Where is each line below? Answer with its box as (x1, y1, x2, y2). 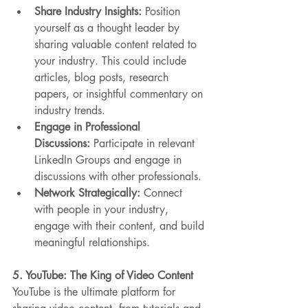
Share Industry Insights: (34, 4, 142, 19)
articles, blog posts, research (34, 70, 172, 85)
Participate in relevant (90, 136, 198, 151)
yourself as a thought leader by (34, 21, 183, 36)
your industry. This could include (34, 54, 190, 69)
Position (142, 4, 184, 19)
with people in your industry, (34, 202, 172, 217)
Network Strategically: (34, 186, 140, 201)
